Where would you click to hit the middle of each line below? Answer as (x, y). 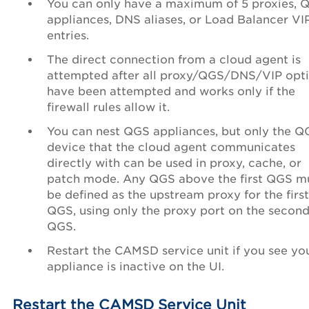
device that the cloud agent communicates (171, 147)
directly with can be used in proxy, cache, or (174, 163)
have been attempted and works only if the (171, 91)
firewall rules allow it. (108, 107)
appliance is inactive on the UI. (136, 266)
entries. (68, 35)
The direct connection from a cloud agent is (174, 59)
